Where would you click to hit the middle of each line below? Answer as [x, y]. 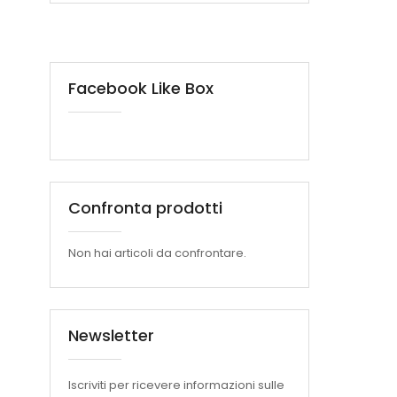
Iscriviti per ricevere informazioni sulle [176, 385]
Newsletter [111, 335]
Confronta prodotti [145, 207]
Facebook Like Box [141, 88]
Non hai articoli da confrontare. [157, 253]
